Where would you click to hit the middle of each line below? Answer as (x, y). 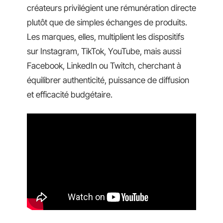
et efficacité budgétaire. (70, 95)
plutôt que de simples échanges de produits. (107, 22)
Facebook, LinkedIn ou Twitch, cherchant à (104, 66)
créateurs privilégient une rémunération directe (111, 8)
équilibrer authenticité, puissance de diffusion (108, 80)
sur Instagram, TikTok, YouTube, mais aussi (104, 51)
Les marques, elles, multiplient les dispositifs (106, 37)
